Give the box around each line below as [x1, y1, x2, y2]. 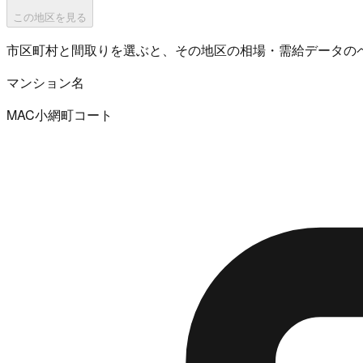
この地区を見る [13, 11, 87, 23]
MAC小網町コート [6, 105, 113, 124]
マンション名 [6, 72, 84, 92]
